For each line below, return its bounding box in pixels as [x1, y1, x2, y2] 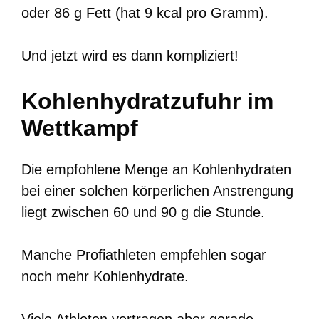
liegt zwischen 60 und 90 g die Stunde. [21, 204, 265, 220]
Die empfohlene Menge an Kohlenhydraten [21, 161, 291, 177]
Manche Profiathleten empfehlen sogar [21, 246, 266, 263]
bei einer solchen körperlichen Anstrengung [21, 182, 293, 199]
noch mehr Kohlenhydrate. [21, 268, 189, 284]
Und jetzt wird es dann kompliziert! [21, 47, 239, 63]
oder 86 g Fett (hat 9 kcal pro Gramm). [21, 4, 268, 21]
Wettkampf [21, 115, 138, 141]
